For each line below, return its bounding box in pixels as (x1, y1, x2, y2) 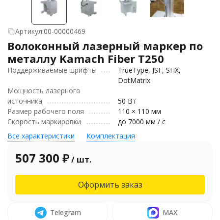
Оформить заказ (78, 179, 142, 190)
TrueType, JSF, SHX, (118, 65, 181, 75)
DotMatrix (118, 76, 150, 85)
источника (7, 96, 42, 106)
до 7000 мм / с (118, 117, 165, 126)
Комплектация (86, 131, 135, 140)
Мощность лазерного (7, 86, 81, 95)
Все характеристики (7, 131, 75, 140)
